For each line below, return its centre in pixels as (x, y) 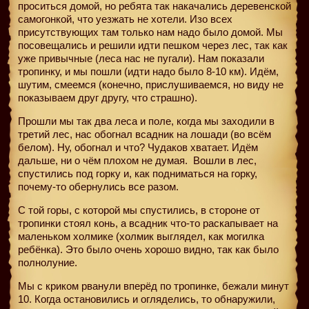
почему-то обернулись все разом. (98, 186)
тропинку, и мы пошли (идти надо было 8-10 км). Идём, (148, 71)
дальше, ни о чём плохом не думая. (104, 160)
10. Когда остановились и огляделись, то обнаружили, (147, 299)
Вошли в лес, (223, 160)
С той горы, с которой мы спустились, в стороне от (139, 210)
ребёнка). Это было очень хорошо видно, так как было (148, 249)
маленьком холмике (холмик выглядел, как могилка (141, 236)
